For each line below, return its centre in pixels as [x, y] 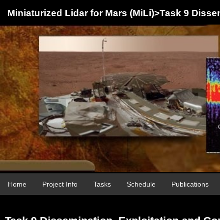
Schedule [141, 184]
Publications [190, 184]
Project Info [60, 184]
